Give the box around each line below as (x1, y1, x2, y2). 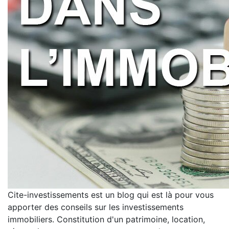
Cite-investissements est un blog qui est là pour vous (8, 190, 214, 200)
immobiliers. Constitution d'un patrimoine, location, (8, 214, 205, 224)
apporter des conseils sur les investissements (8, 202, 184, 212)
